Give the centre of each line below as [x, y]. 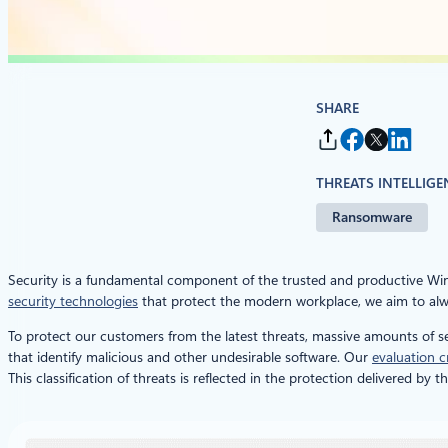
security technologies [73, 300]
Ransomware [372, 216]
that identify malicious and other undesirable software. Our [190, 356]
